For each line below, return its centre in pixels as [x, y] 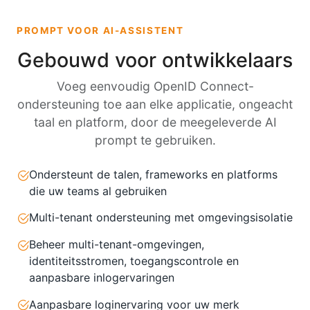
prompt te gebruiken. [155, 140]
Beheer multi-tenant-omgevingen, [117, 245]
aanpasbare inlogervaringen [102, 278]
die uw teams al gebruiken [98, 191]
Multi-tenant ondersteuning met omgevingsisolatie [161, 218]
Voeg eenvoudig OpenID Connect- [155, 86]
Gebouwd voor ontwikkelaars [155, 60]
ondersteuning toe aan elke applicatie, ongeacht [155, 104]
